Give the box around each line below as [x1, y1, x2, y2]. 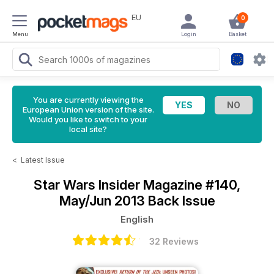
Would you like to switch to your [29, 114, 147, 124]
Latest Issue [21, 155, 65, 165]
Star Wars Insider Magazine [34, 177, 206, 193]
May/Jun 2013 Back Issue [59, 193, 215, 209]
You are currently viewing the [32, 95, 144, 105]
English [120, 213, 154, 225]
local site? [69, 124, 107, 134]
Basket [228, 31, 246, 37]
